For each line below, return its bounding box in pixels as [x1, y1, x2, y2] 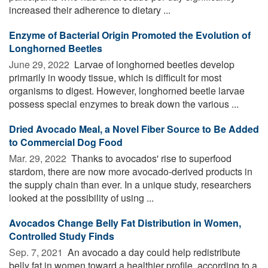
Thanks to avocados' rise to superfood [69, 151, 232, 165]
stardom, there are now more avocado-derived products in [9, 164, 252, 178]
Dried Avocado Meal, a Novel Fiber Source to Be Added [9, 121, 259, 136]
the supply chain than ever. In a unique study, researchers [9, 177, 251, 191]
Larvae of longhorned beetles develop [72, 57, 234, 71]
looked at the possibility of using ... [9, 190, 154, 205]
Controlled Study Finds [9, 229, 114, 243]
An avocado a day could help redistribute [65, 245, 240, 259]
